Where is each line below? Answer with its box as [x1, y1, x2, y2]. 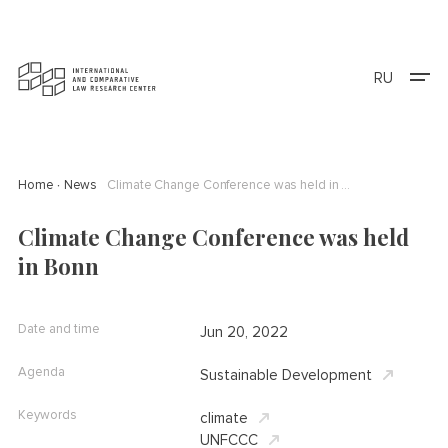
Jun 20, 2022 [199, 323, 288, 342]
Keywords [18, 407, 77, 424]
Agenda [18, 364, 65, 381]
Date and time [18, 321, 100, 338]
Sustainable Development [199, 366, 372, 385]
